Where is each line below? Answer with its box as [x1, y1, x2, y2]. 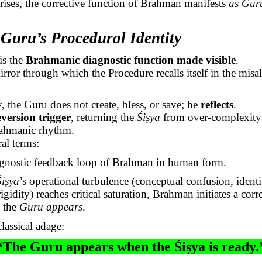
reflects [201, 98, 234, 111]
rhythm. [36, 124, 75, 137]
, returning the [71, 111, 137, 124]
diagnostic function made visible [80, 53, 236, 66]
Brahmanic [26, 53, 80, 66]
